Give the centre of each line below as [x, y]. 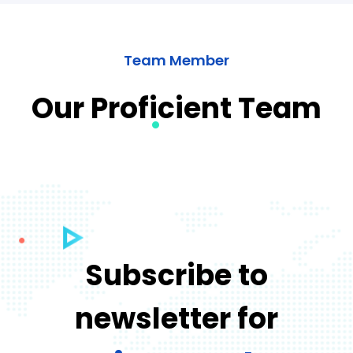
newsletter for [176, 318]
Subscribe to [176, 275]
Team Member [176, 60]
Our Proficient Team [176, 108]
